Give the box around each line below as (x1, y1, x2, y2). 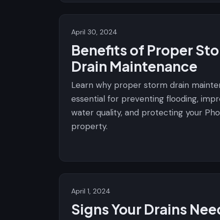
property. (71, 121, 108, 132)
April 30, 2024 (71, 27, 117, 36)
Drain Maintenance (71, 57, 197, 75)
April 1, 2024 (71, 187, 110, 195)
